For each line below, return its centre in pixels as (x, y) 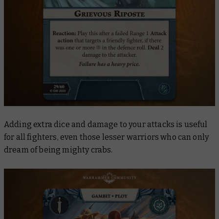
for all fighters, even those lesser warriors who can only (107, 137)
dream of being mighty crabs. (59, 150)
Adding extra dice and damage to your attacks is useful (106, 124)
